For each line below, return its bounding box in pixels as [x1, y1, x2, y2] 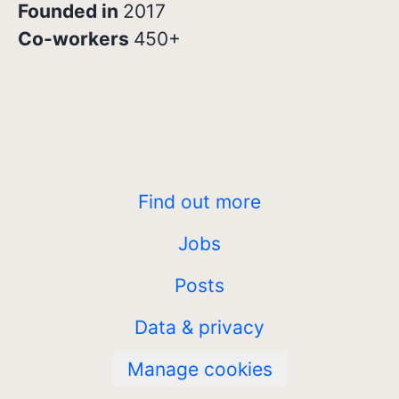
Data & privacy [134, 316, 265, 338]
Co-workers [18, 28, 134, 50]
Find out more [138, 191, 261, 213]
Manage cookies [126, 358, 273, 380]
